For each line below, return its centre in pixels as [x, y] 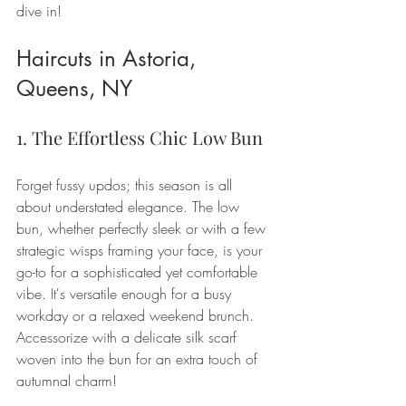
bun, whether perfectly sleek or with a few [143, 228]
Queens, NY [74, 88]
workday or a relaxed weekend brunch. [137, 315]
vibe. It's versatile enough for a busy [126, 293]
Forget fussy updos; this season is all [126, 184]
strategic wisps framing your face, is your [141, 250]
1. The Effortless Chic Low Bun [140, 137]
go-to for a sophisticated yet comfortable [139, 271]
